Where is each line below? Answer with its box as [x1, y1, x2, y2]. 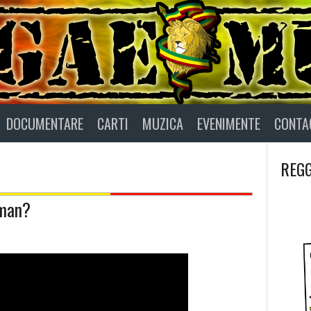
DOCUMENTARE [6, 112, 83, 134]
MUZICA [142, 112, 183, 134]
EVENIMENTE [197, 112, 260, 134]
